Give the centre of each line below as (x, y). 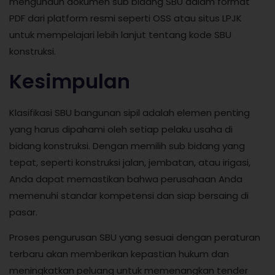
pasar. (23, 212)
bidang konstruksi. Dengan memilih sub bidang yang (127, 145)
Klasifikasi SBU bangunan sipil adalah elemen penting (130, 112)
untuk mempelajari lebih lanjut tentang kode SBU (120, 35)
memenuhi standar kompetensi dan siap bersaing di (129, 195)
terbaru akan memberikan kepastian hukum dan (119, 254)
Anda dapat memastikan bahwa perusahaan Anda (126, 179)
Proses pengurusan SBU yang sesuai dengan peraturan (135, 238)
